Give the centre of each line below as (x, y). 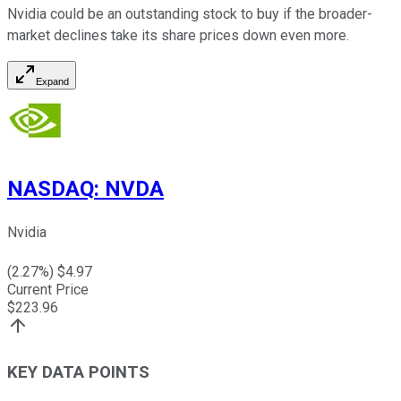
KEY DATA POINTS (78, 373)
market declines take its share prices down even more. (178, 35)
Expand (52, 81)
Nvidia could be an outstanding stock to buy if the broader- (190, 13)
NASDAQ (51, 188)
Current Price (48, 290)
